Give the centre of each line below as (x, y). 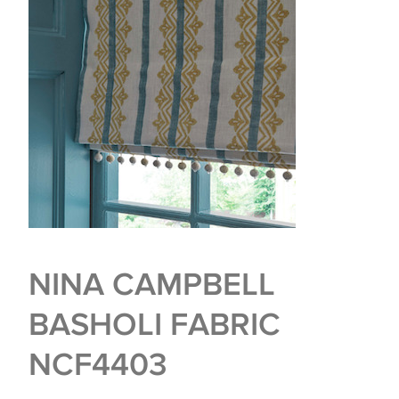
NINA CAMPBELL (152, 283)
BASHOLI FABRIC (155, 323)
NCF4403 (98, 363)
